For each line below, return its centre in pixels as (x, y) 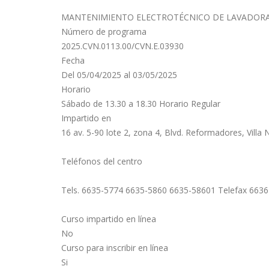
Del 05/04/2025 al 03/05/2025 (119, 74)
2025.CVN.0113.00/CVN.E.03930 (122, 46)
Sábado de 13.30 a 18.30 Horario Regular (141, 103)
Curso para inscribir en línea (115, 247)
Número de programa (104, 31)
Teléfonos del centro (102, 161)
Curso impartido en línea (109, 219)
